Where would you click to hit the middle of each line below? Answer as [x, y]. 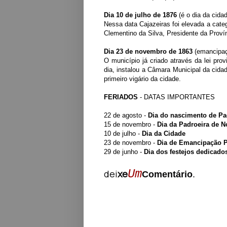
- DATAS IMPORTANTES [177, 97]
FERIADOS [122, 97]
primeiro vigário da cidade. [142, 79]
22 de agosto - [126, 116]
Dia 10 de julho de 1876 [141, 15]
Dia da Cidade [164, 134]
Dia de [167, 143]
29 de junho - [124, 152]
